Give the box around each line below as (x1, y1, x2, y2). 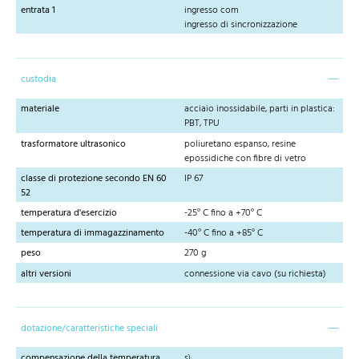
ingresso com (184, 2, 239, 19)
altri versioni (21, 265, 71, 282)
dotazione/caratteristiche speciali (21, 320, 158, 337)
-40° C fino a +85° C (184, 225, 263, 242)
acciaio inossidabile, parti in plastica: (184, 101, 335, 118)
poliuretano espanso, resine (184, 135, 296, 152)
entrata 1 (21, 2, 55, 19)
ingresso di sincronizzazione (184, 17, 297, 34)
